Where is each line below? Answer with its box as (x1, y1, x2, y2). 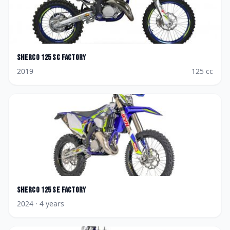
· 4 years (33, 199, 64, 208)
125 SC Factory (41, 53, 86, 63)
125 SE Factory (41, 185, 86, 195)
